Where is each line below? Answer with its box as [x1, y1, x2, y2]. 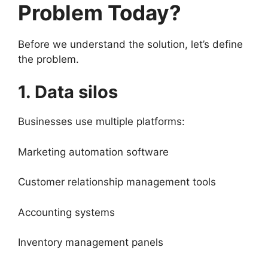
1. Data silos [18, 81, 118, 103]
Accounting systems [18, 206, 115, 218]
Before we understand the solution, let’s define [18, 38, 243, 50]
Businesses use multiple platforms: [18, 115, 185, 128]
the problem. [18, 53, 79, 65]
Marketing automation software [18, 145, 169, 158]
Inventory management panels [18, 236, 163, 249]
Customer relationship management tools [18, 176, 216, 188]
